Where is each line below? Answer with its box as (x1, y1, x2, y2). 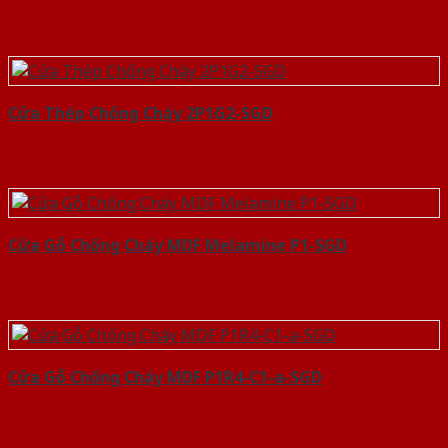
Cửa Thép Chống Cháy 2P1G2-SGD (8, 101, 273, 124)
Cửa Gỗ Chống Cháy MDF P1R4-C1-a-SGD (8, 365, 322, 388)
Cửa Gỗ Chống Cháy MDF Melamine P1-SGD (8, 233, 347, 256)
